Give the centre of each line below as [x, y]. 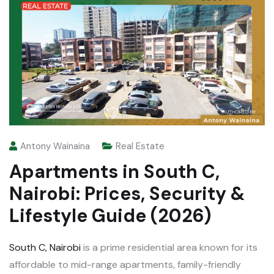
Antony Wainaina [55, 146]
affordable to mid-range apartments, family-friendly [125, 265]
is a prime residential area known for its [169, 248]
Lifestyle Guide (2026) [110, 216]
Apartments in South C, [114, 172]
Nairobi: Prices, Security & [127, 194]
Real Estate [140, 146]
